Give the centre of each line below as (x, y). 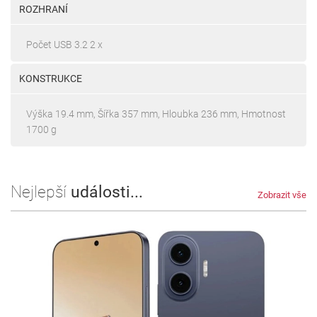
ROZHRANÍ (44, 9)
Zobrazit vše (282, 195)
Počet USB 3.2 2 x (64, 44)
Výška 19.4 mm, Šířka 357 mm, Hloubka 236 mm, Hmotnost (156, 114)
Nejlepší (41, 192)
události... (107, 192)
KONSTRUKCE (51, 78)
